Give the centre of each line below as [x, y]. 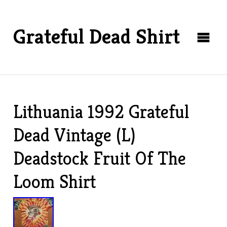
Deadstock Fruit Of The [100, 158]
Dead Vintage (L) [74, 135]
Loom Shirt [55, 182]
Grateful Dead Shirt [97, 36]
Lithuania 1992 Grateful [101, 112]
